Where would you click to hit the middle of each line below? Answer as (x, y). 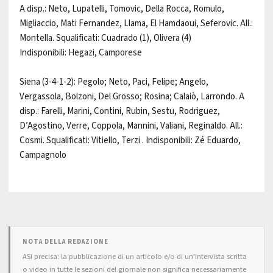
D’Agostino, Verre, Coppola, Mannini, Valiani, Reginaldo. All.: (131, 126)
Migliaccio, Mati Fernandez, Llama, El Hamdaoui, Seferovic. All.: (136, 23)
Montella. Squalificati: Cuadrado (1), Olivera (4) (105, 38)
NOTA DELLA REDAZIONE (66, 242)
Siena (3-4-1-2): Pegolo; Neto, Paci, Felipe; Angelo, (114, 82)
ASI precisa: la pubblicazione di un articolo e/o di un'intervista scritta (135, 257)
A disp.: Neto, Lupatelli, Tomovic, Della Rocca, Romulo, (122, 9)
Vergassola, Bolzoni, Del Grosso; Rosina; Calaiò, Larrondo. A (132, 97)
